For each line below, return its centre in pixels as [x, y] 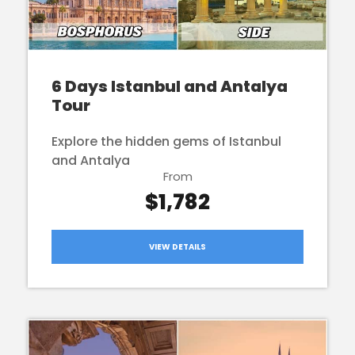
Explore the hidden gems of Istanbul [166, 141]
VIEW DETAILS [177, 246]
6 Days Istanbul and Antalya [170, 86]
